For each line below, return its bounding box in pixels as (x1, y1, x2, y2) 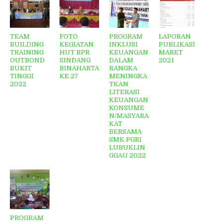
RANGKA (109, 64, 137, 72)
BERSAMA (109, 128, 142, 136)
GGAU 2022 (109, 152, 146, 160)
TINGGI (10, 72, 34, 80)
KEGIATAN (59, 41, 94, 49)
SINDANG (59, 56, 91, 64)
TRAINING (10, 49, 44, 56)
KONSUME (109, 104, 144, 112)
